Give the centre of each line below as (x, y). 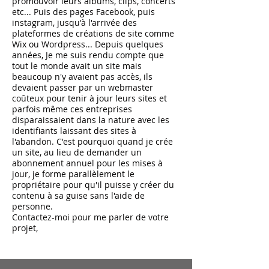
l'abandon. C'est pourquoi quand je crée (92, 141)
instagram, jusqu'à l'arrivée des (74, 22)
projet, (25, 228)
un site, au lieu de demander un (77, 152)
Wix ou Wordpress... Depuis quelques (88, 44)
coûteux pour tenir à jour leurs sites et (89, 98)
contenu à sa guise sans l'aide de (78, 195)
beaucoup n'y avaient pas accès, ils (82, 76)
